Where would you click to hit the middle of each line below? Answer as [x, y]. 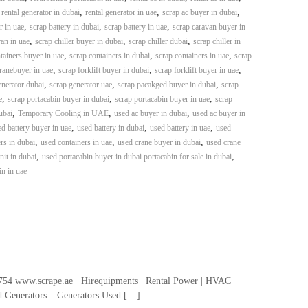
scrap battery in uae [135, 27]
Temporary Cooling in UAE [63, 113]
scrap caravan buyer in [209, 27]
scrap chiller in [217, 41]
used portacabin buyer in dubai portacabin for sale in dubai [136, 157]
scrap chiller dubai [158, 41]
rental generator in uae [121, 12]
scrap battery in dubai [64, 27]
